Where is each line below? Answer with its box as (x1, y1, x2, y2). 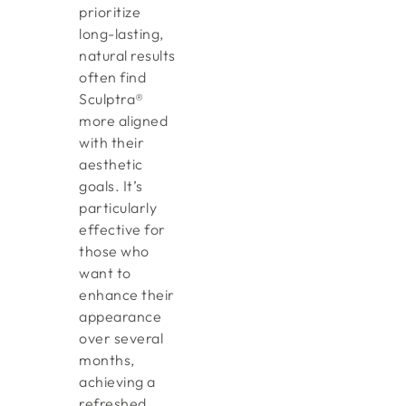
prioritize (79, 3, 141, 22)
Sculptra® (79, 90, 144, 109)
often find (79, 68, 147, 87)
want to (79, 264, 131, 283)
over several (79, 329, 164, 348)
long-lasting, (79, 24, 164, 43)
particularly (79, 198, 158, 217)
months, (79, 351, 135, 370)
